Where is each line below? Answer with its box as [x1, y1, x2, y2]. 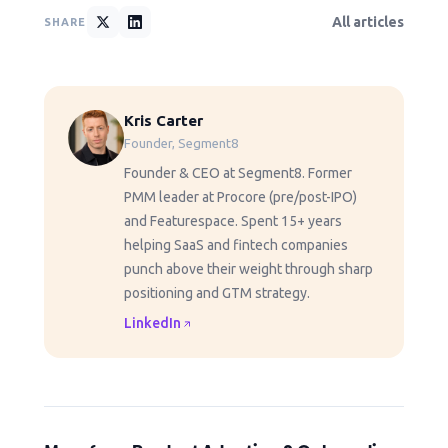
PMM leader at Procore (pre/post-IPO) [124, 189, 357, 206]
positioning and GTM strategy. [124, 285, 310, 302]
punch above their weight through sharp [124, 261, 373, 278]
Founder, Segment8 [124, 136, 238, 151]
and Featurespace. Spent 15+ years [124, 213, 342, 230]
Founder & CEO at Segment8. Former [124, 165, 352, 182]
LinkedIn [124, 315, 181, 332]
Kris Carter [124, 112, 203, 130]
